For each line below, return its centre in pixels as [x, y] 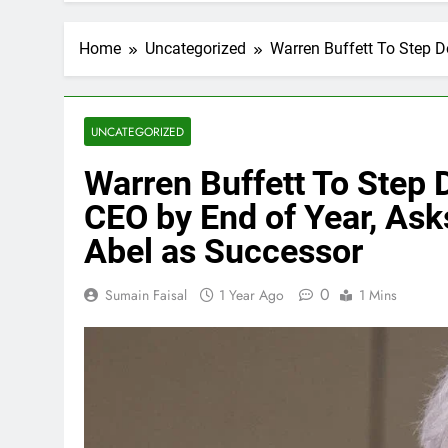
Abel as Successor [223, 251]
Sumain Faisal [146, 295]
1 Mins [378, 295]
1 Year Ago [251, 295]
